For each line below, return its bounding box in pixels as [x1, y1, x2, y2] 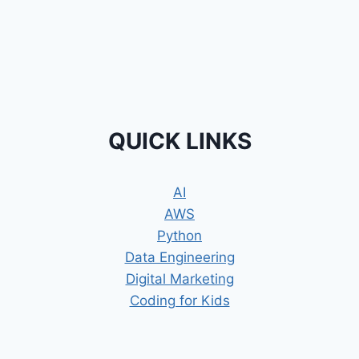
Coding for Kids [129, 292, 230, 309]
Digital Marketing [125, 271, 234, 288]
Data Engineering [124, 249, 235, 266]
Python [157, 228, 202, 244]
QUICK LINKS [107, 127, 252, 155]
